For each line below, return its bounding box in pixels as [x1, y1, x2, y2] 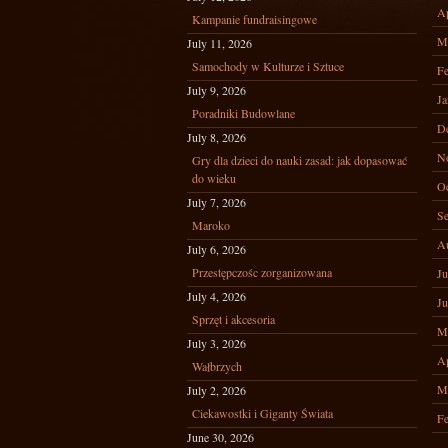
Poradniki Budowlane [192, 105, 295, 121]
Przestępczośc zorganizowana [192, 264, 332, 280]
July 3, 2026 [187, 335, 246, 351]
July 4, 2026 [187, 288, 246, 304]
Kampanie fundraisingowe [192, 11, 317, 27]
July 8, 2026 [187, 129, 246, 145]
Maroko [192, 217, 230, 233]
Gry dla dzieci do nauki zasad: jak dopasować [192, 152, 407, 168]
